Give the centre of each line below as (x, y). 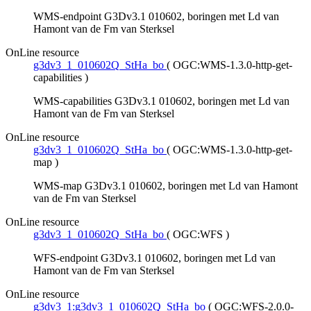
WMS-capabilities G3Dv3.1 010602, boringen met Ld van (161, 101)
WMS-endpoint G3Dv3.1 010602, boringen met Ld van (156, 17)
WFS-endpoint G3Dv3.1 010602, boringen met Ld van (154, 258)
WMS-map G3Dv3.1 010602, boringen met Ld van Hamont (166, 186)
